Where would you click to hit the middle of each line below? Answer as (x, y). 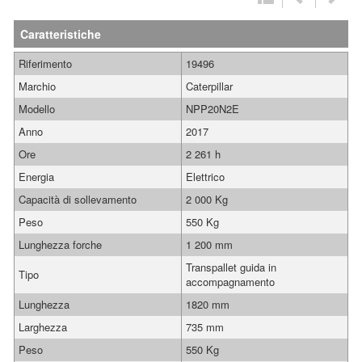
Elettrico (205, 177)
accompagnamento (230, 282)
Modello (37, 109)
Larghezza (43, 327)
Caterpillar (209, 86)
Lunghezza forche (60, 244)
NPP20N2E (213, 109)
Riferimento (45, 63)
